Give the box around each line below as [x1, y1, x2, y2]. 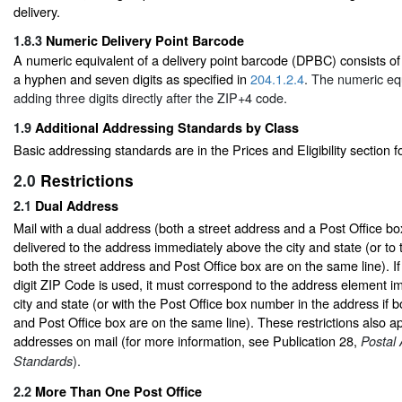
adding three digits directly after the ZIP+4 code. [13, 88, 287, 108]
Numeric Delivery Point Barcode [46, 31, 244, 50]
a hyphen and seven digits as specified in [13, 69, 250, 89]
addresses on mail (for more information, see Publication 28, [13, 331, 361, 351]
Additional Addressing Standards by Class [35, 118, 299, 136]
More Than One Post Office [35, 381, 202, 400]
